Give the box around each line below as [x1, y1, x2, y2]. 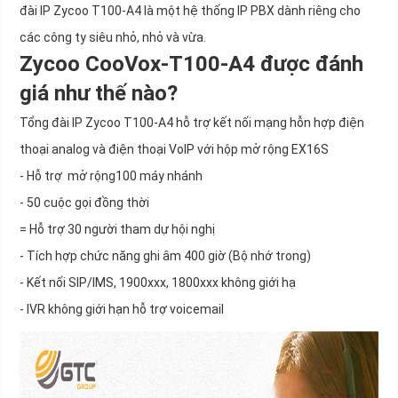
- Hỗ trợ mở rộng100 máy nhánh [20, 169, 203, 184]
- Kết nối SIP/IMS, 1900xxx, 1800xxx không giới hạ [20, 275, 296, 291]
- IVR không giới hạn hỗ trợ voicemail [20, 302, 224, 317]
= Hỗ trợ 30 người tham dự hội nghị [20, 222, 215, 237]
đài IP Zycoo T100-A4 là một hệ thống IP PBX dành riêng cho [20, 4, 361, 19]
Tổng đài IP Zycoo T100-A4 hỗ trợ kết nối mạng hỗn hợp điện [20, 115, 364, 131]
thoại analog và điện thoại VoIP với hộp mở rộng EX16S [20, 142, 329, 157]
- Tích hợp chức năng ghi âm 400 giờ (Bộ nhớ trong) [20, 249, 311, 264]
